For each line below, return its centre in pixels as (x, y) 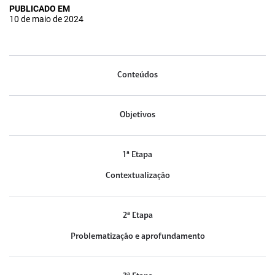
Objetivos (137, 115)
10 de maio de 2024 (46, 19)
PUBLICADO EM (40, 9)
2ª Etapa (137, 215)
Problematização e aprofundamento (137, 236)
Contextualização (137, 176)
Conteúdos (137, 75)
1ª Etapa (137, 155)
